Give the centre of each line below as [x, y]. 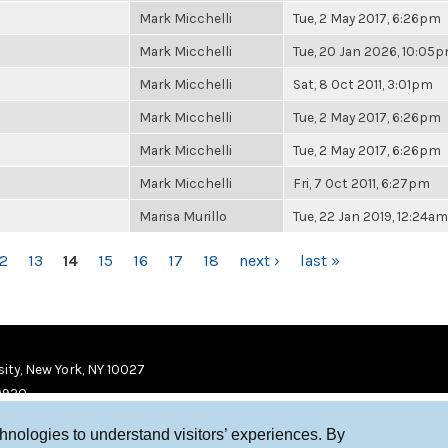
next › [259, 260]
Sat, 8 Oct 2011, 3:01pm [363, 84]
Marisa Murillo [183, 216]
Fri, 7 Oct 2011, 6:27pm [361, 183]
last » [320, 260]
